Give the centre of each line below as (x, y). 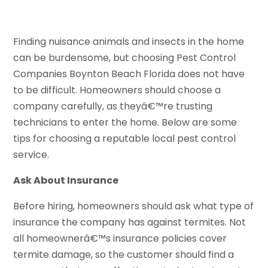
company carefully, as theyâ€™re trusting (113, 106)
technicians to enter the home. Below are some (125, 122)
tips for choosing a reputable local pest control (125, 138)
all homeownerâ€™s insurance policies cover (120, 238)
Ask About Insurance (66, 180)
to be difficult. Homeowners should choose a (117, 90)
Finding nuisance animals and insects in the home (129, 41)
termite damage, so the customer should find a (124, 254)
